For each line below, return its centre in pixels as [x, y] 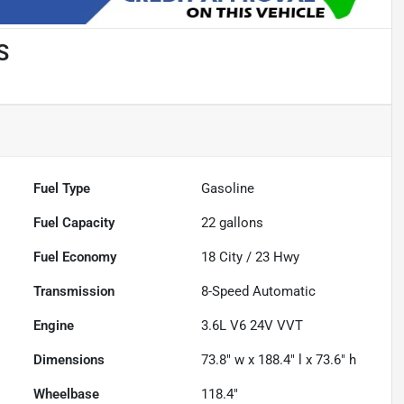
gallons [240, 223]
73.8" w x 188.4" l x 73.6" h [279, 360]
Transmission [74, 292]
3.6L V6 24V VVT [252, 326]
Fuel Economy [75, 257]
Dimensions [69, 360]
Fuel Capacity [74, 223]
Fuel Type [62, 189]
